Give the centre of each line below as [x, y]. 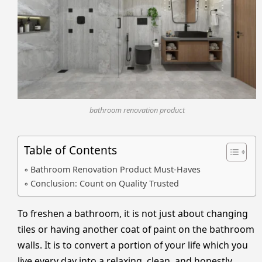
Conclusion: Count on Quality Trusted [104, 183]
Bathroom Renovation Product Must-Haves [115, 169]
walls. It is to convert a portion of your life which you [133, 245]
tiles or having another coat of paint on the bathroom [136, 229]
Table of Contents [70, 151]
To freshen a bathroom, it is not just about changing [133, 213]
